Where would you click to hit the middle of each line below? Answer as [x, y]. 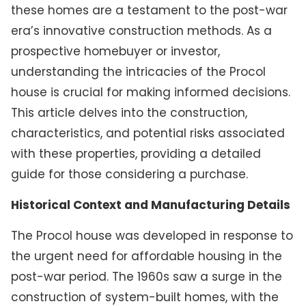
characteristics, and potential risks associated [148, 133]
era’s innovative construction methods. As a [141, 30]
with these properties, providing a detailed [136, 153]
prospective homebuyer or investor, [115, 51]
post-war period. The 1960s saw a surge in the [146, 277]
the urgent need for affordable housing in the [146, 256]
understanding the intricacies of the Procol [138, 71]
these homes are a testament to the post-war [149, 10]
